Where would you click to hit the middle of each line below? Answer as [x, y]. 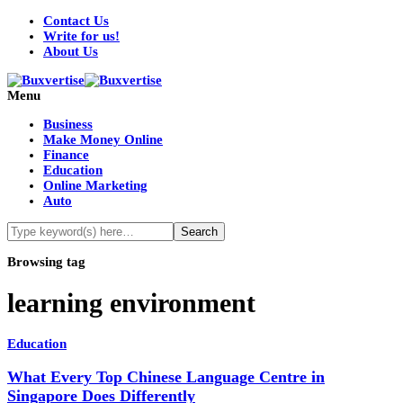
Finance [66, 155]
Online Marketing [95, 185]
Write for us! [81, 36]
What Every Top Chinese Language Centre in [166, 376]
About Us [71, 51]
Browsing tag [46, 262]
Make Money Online [103, 139]
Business [68, 124]
